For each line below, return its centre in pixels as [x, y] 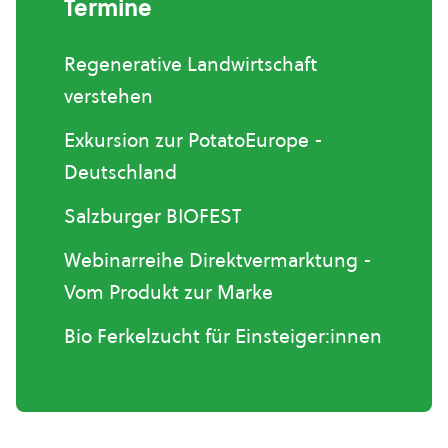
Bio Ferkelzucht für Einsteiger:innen [223, 336]
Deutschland [120, 172]
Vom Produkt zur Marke [168, 292]
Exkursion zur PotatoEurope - [193, 140]
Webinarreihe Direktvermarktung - [218, 260]
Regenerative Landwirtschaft [190, 64]
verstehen [108, 96]
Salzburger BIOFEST [152, 216]
